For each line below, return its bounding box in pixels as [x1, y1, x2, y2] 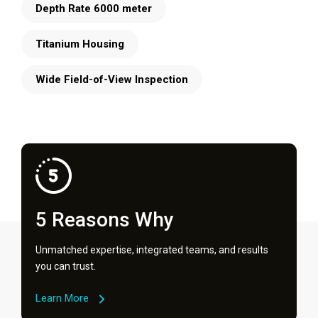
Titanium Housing [35, 37, 124, 50]
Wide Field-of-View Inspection [35, 72, 188, 86]
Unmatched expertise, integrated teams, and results [35, 243, 268, 256]
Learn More [35, 291, 89, 305]
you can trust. [35, 260, 96, 272]
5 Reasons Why [35, 207, 174, 231]
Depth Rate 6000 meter [35, 1, 152, 15]
